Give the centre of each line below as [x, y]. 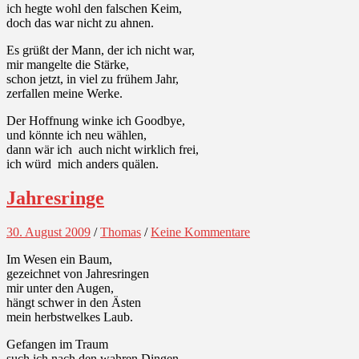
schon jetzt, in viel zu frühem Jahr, [93, 79]
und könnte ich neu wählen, [77, 135]
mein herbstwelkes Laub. [70, 317]
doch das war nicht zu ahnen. [80, 23]
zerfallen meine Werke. [65, 94]
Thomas [121, 232]
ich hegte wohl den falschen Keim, [94, 9]
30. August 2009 [48, 232]
